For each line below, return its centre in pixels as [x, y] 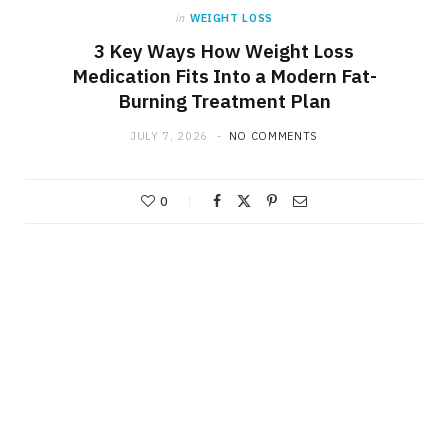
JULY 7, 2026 [169, 135]
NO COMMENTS [273, 135]
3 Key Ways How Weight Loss [224, 50]
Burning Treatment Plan [224, 100]
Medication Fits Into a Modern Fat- [224, 75]
